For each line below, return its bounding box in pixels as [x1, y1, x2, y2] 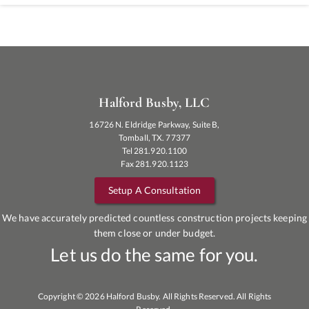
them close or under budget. [93, 227, 216, 239]
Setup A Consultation [108, 184, 201, 197]
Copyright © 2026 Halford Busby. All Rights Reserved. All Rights [37, 291, 272, 302]
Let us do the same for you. [50, 243, 259, 266]
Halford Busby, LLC [99, 94, 210, 112]
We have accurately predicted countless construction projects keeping [1, 212, 308, 224]
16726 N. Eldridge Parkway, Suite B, [89, 119, 220, 130]
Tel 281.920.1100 [121, 146, 188, 157]
